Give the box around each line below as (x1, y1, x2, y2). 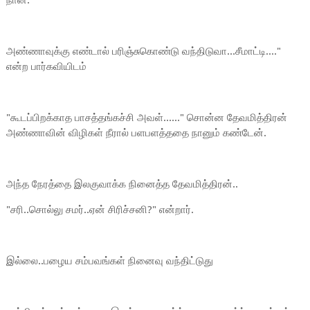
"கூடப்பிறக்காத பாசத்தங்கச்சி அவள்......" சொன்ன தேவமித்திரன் (6, 111, 287, 124)
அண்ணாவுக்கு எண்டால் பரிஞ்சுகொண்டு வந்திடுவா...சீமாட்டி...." (6, 45, 281, 57)
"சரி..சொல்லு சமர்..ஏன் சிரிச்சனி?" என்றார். (6, 203, 197, 216)
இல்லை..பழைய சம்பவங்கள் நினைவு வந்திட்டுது (6, 255, 213, 267)
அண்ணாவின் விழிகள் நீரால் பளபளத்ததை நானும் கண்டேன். (6, 127, 269, 139)
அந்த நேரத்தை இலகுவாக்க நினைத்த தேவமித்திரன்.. (6, 178, 238, 190)
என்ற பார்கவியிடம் (6, 60, 89, 73)
